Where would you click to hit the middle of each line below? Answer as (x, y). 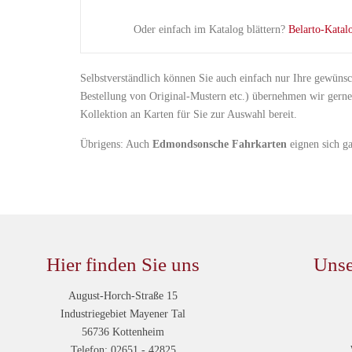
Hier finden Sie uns (123, 264)
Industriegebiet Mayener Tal (123, 314)
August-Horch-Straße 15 (123, 296)
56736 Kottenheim (123, 332)
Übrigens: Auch (116, 144)
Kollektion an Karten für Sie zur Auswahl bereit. (189, 114)
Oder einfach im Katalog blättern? (211, 29)
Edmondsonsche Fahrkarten (220, 144)
